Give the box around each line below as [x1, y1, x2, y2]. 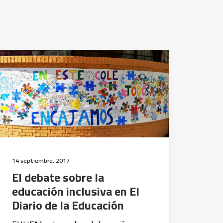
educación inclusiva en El [12, 182, 139, 200]
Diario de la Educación [12, 196, 124, 214]
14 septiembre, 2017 [12, 156, 70, 165]
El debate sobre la [12, 168, 104, 186]
